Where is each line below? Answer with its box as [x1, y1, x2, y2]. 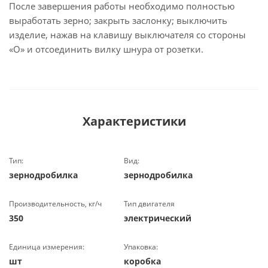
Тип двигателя [124, 199, 175, 209]
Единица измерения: [9, 242, 84, 252]
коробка [124, 255, 162, 267]
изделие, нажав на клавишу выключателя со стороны [9, 29, 246, 41]
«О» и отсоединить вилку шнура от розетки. [9, 43, 203, 55]
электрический [124, 212, 192, 224]
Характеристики [82, 113, 186, 129]
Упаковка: [124, 242, 159, 252]
